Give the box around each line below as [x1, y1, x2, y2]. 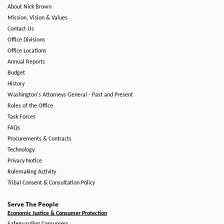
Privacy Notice [7, 158, 42, 164]
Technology [7, 147, 34, 153]
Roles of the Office [7, 103, 53, 109]
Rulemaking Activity [7, 169, 56, 175]
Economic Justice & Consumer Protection [7, 210, 107, 216]
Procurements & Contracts [7, 136, 71, 142]
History [7, 81, 24, 87]
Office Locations [7, 48, 46, 54]
